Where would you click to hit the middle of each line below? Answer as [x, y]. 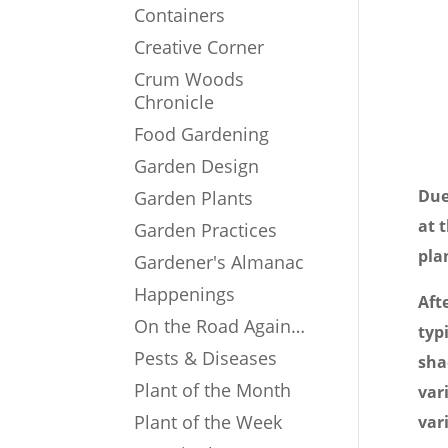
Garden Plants [194, 198]
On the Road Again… [220, 326]
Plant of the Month [213, 390]
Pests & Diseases [206, 358]
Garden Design [197, 166]
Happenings [185, 294]
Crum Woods [189, 79]
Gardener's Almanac [219, 262]
